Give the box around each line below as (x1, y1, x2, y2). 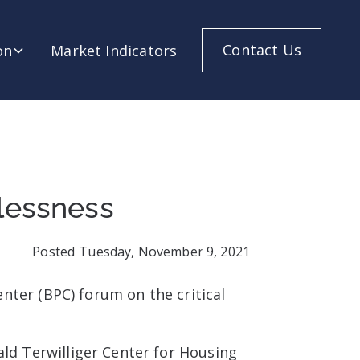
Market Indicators (51, 40, 178, 60)
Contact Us (223, 40, 301, 59)
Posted (32, 243, 76, 260)
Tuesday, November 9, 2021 (79, 243, 250, 260)
